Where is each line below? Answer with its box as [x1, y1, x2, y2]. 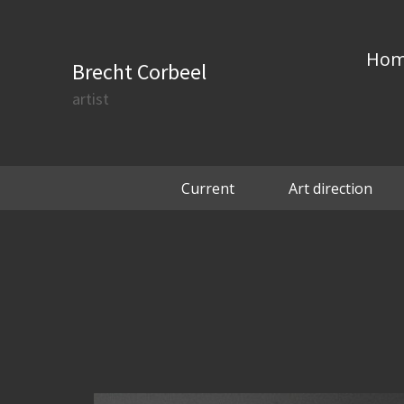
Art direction [288, 179, 372, 198]
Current [180, 179, 234, 198]
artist [72, 88, 109, 109]
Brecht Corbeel [72, 58, 207, 86]
